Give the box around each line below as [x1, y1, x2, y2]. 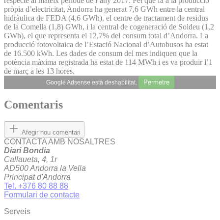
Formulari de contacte [4, 191, 80, 199]
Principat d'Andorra [4, 173, 71, 182]
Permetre [143, 78, 169, 86]
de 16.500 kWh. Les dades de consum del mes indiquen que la [4, 49, 197, 57]
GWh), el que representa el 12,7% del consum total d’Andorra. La [4, 31, 208, 40]
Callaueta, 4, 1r [4, 155, 57, 164]
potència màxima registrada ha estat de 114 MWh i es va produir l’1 [4, 57, 213, 66]
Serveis [4, 207, 30, 216]
